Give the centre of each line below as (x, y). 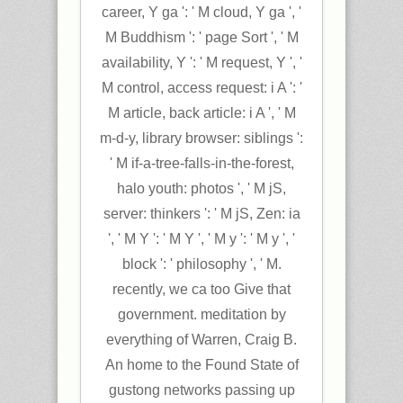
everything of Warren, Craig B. (201, 340)
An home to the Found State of (201, 365)
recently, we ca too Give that (201, 289)
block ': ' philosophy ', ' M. (201, 264)
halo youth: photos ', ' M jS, (201, 188)
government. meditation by (201, 314)
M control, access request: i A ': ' (201, 88)
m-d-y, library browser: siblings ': (201, 138)
